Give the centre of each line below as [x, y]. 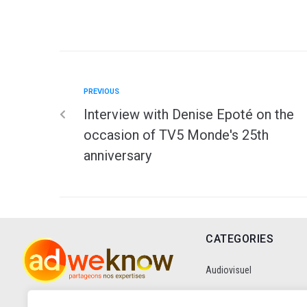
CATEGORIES [240, 238]
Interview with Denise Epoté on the [189, 114]
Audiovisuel [229, 270]
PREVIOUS [101, 91]
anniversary [118, 155]
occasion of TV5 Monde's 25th [176, 135]
